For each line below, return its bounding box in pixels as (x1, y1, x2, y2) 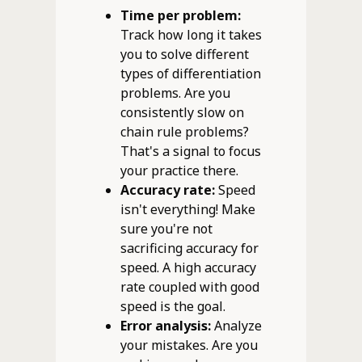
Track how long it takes (120, 25, 262, 44)
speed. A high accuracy (120, 258, 256, 276)
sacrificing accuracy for (120, 238, 259, 257)
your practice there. (120, 161, 238, 179)
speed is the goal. (120, 297, 225, 315)
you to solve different (120, 44, 249, 63)
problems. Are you (120, 83, 230, 102)
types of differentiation (120, 64, 261, 82)
